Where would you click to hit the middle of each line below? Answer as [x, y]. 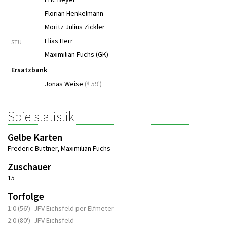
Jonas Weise [64, 84]
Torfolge [26, 196]
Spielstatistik [41, 116]
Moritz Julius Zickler [75, 27]
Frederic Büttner [32, 148]
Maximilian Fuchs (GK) [77, 54]
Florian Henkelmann [74, 13]
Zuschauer [29, 167]
